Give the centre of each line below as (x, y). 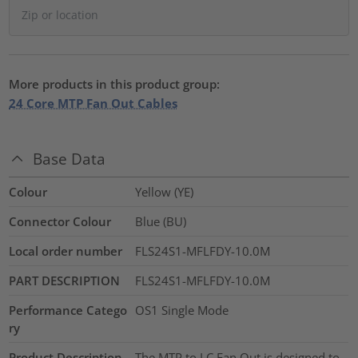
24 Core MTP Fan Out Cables (93, 103)
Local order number (66, 251)
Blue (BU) (160, 222)
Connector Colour (60, 222)
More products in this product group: (115, 84)
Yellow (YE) (164, 192)
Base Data (70, 159)
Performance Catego (68, 310)
